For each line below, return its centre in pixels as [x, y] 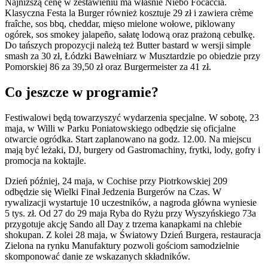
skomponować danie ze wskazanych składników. [98, 256]
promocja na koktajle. [45, 160]
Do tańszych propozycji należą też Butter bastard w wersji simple [128, 45]
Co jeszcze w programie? [82, 92]
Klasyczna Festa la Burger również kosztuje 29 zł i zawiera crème [129, 13]
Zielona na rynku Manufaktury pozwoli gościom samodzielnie [122, 245]
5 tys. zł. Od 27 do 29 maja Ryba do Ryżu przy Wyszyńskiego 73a [130, 213]
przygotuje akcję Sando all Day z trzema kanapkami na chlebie [123, 224]
